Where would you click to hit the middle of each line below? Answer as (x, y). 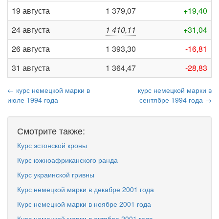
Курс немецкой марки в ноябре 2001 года (84, 204)
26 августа (31, 49)
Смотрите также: (51, 131)
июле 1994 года (33, 100)
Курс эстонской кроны (52, 145)
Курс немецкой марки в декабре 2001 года (86, 189)
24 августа (31, 30)
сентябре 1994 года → (175, 100)
